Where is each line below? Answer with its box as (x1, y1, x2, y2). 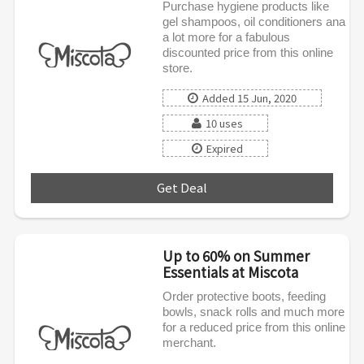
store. (162, 60, 193, 75)
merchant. (162, 335, 216, 349)
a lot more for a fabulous (162, 29, 290, 44)
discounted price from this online (162, 45, 333, 59)
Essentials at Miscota (162, 261, 298, 282)
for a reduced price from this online (162, 319, 345, 334)
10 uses (205, 115, 243, 131)
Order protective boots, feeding (162, 288, 326, 303)
